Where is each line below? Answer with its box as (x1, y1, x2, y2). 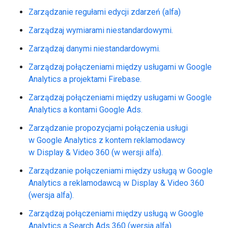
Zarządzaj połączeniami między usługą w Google (28, 209, 204, 218)
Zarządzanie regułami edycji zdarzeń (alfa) (28, 7, 181, 17)
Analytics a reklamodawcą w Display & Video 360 (28, 178, 204, 188)
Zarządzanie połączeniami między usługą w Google (28, 166, 213, 176)
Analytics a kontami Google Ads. (28, 105, 142, 115)
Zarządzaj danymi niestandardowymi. (28, 44, 160, 53)
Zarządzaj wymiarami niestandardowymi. (28, 25, 173, 35)
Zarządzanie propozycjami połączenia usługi (28, 123, 188, 133)
